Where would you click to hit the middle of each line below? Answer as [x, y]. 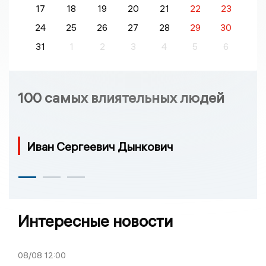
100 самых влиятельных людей [121, 98]
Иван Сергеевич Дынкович [100, 147]
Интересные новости [95, 221]
